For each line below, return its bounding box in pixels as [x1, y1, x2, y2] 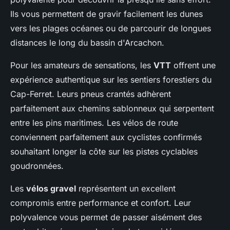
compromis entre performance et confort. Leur [10, 198, 191, 208]
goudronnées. [10, 161, 64, 171]
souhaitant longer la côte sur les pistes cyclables [10, 146, 198, 157]
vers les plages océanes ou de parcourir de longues [10, 23, 211, 33]
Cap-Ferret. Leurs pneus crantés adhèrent [10, 89, 171, 99]
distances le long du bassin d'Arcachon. [10, 37, 164, 48]
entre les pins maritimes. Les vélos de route [10, 118, 178, 128]
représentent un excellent [76, 183, 176, 194]
